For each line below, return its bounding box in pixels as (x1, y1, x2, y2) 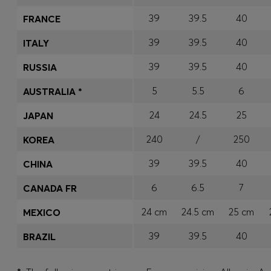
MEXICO (23, 206, 60, 218)
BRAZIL (23, 230, 56, 243)
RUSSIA (23, 61, 57, 73)
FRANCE (23, 13, 60, 25)
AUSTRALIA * (23, 85, 82, 97)
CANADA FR (23, 182, 77, 194)
